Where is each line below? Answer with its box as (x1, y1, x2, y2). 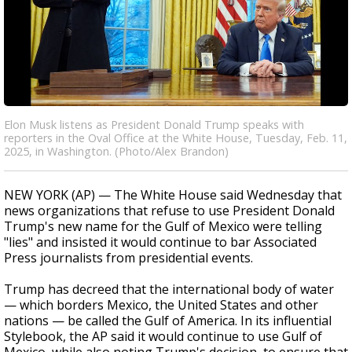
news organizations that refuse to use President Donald (4, 202, 335, 219)
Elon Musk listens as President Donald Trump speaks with (4, 117, 304, 132)
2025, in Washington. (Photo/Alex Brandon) (4, 144, 229, 159)
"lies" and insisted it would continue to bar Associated (4, 233, 317, 251)
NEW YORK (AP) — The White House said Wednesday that (4, 186, 342, 203)
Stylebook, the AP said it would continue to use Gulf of (4, 328, 322, 345)
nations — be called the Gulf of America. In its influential (4, 312, 332, 329)
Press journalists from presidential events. (4, 249, 253, 266)
